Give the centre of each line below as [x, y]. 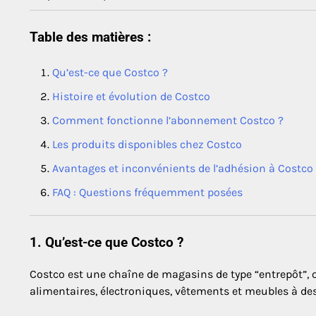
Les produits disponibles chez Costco [147, 145]
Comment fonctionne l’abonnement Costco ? [168, 121]
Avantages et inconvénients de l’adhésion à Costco [183, 169]
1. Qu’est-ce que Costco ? [107, 243]
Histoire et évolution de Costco [131, 97]
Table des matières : [90, 38]
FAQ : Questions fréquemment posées [147, 193]
